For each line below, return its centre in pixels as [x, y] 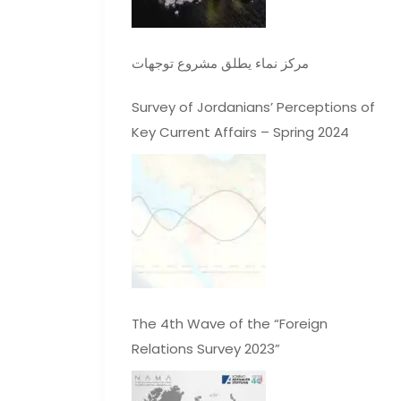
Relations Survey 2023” [206, 349]
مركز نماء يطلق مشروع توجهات [220, 64]
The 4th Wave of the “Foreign [230, 324]
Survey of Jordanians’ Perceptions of [253, 107]
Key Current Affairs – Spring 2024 [240, 132]
